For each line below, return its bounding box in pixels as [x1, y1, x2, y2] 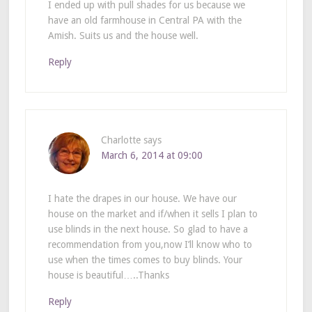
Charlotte [100, 134, 141, 146]
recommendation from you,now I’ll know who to [47, 238, 252, 250]
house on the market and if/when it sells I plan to [47, 208, 258, 219]
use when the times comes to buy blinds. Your [47, 253, 242, 265]
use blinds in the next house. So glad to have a [47, 223, 248, 235]
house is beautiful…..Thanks [47, 269, 169, 281]
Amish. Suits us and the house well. [47, 29, 198, 41]
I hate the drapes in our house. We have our [47, 192, 237, 204]
